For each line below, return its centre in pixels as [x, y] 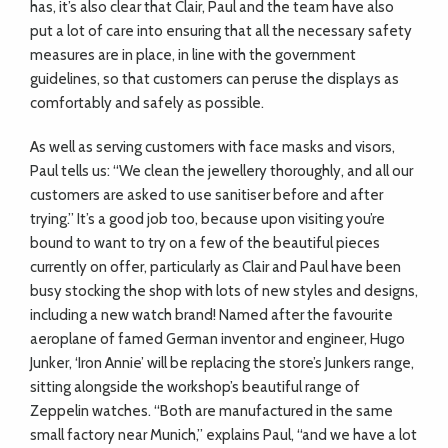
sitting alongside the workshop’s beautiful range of [195, 387]
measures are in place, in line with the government [193, 55]
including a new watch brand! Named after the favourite [211, 315]
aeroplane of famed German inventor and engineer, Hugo [217, 339]
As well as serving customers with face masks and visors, [212, 147]
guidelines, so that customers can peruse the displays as [214, 79]
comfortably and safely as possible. [147, 103]
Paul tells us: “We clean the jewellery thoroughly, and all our [221, 171]
